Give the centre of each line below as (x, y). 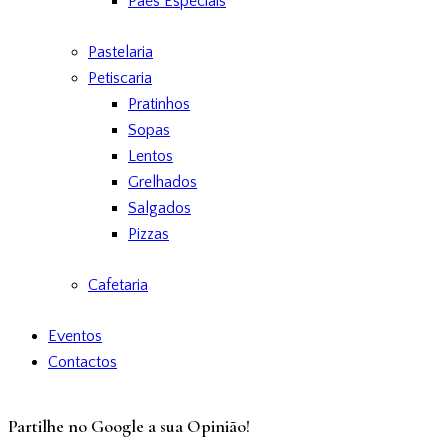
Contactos (82, 362)
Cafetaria (118, 285)
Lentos (150, 155)
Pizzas (148, 233)
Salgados (159, 207)
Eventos (75, 336)
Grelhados (162, 181)
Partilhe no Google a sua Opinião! (129, 426)
